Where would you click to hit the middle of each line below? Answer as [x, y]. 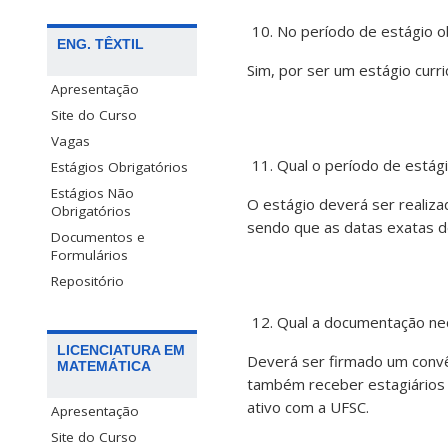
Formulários [89, 255]
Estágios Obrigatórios [119, 167]
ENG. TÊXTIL [100, 44]
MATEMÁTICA [104, 366]
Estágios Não [92, 193]
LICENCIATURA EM [121, 350]
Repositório [87, 281]
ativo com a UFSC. [308, 407]
